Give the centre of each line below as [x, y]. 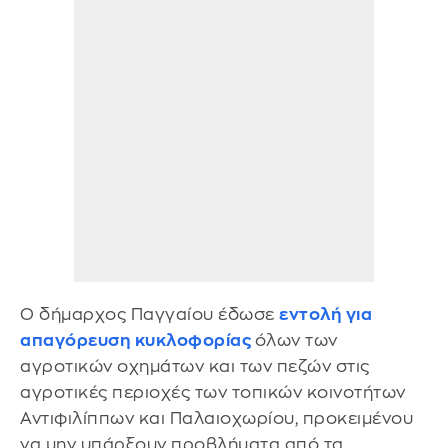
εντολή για [325, 315]
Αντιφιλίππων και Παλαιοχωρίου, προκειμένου [216, 419]
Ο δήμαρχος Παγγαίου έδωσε [149, 315]
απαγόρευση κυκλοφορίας [137, 341]
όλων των [296, 341]
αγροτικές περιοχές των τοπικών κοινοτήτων [213, 393]
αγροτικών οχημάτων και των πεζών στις [195, 367]
